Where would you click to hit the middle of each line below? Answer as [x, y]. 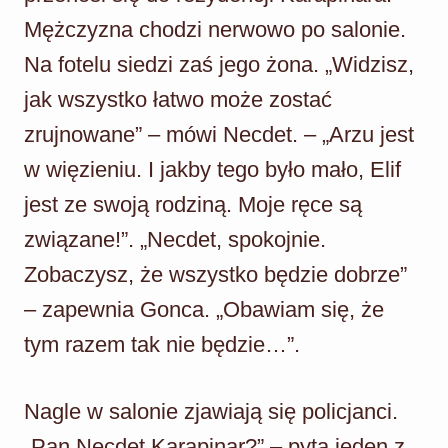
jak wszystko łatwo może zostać [178, 99]
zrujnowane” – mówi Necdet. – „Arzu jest [219, 134]
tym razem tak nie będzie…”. [162, 344]
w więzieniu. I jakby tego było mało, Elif [212, 169]
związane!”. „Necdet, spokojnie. [175, 239]
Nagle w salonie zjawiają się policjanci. [211, 411]
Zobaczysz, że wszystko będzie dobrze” [215, 274]
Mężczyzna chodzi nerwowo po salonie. [215, 29]
